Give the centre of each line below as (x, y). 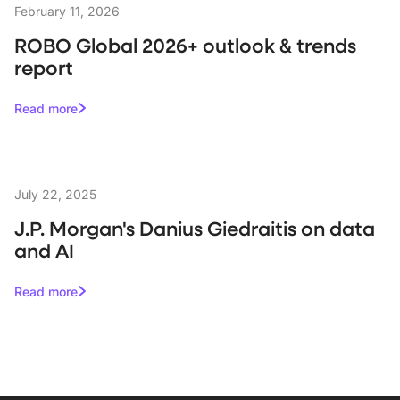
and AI (44, 250)
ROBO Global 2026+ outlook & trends (185, 45)
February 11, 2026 (67, 11)
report (44, 67)
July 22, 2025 (55, 194)
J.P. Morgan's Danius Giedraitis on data (195, 228)
